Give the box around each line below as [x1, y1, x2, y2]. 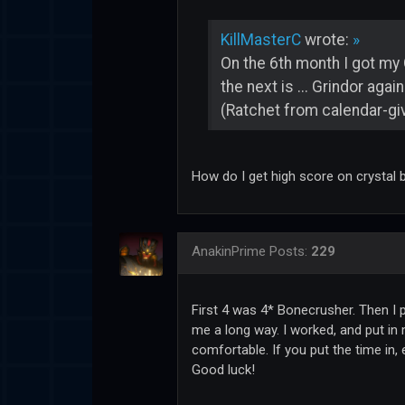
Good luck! [192, 361, 255, 378]
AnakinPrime [192, 242, 266, 259]
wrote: [300, 30, 353, 49]
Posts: [269, 242, 311, 259]
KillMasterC [220, 30, 301, 49]
